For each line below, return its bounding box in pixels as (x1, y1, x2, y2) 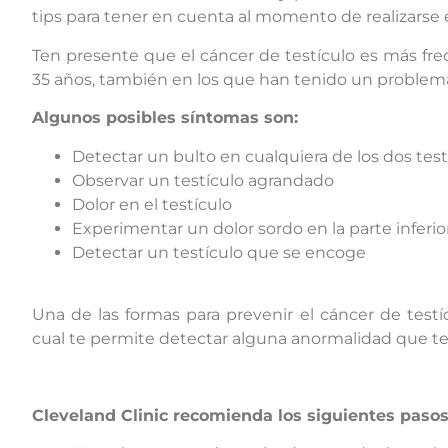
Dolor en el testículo (72, 194, 232, 214)
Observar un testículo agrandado (72, 170, 334, 190)
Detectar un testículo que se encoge (72, 242, 366, 262)
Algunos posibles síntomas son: (32, 108, 298, 128)
